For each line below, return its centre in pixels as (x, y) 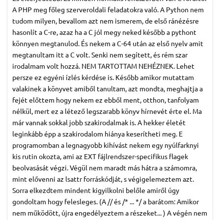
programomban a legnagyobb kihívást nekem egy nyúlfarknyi (106, 145)
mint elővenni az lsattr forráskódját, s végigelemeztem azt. (103, 179)
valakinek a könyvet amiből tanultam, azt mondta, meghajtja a (108, 88)
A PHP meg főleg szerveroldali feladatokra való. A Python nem (108, 9)
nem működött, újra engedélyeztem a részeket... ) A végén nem (110, 212)
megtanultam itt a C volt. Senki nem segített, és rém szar (100, 54)
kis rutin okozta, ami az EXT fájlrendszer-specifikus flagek (100, 156)
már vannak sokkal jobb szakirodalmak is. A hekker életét (99, 122)
